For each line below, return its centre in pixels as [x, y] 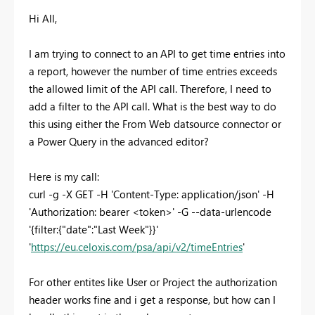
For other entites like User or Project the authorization [153, 282]
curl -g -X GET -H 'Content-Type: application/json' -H [152, 194]
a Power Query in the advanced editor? [119, 141]
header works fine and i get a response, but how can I [152, 299]
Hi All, [43, 18]
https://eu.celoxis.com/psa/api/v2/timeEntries [137, 246]
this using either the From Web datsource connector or [155, 123]
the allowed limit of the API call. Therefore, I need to [150, 88]
